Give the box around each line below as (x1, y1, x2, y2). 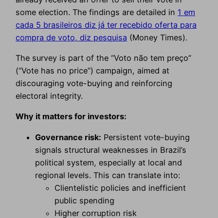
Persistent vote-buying (101, 132, 190, 142)
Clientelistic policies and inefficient (54, 182, 186, 193)
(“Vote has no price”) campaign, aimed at (16, 65, 169, 75)
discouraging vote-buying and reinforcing (16, 78, 172, 88)
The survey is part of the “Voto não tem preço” (16, 53, 191, 63)
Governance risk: (35, 132, 101, 142)
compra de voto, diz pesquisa (16, 32, 127, 42)
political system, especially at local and (35, 157, 182, 167)
